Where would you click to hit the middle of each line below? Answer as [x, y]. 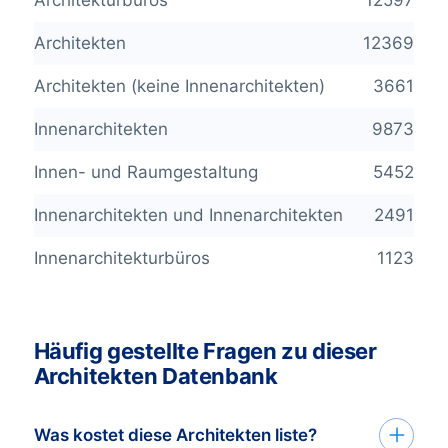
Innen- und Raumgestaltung [145, 171]
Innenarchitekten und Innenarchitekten [188, 214]
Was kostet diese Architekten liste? [175, 434]
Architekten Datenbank [155, 375]
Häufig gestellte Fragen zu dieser [205, 350]
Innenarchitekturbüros [121, 257]
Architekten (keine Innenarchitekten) [179, 85]
